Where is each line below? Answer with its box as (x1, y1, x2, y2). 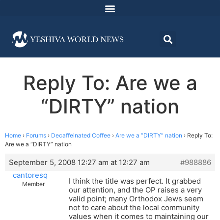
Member (22, 180, 45, 188)
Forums (26, 132, 46, 139)
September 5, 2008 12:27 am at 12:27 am (9, 158, 150, 167)
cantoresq (13, 170, 48, 180)
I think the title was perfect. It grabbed (69, 176, 201, 186)
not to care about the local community (69, 203, 199, 213)
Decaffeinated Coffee (51, 132, 110, 139)
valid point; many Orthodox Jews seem (69, 194, 203, 204)
